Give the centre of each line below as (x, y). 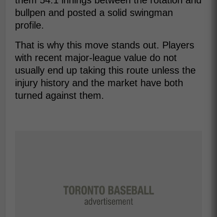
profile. (30, 25)
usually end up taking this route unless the (105, 70)
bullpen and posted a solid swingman (94, 13)
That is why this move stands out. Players (105, 45)
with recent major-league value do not (96, 58)
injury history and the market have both (99, 83)
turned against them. (60, 95)
